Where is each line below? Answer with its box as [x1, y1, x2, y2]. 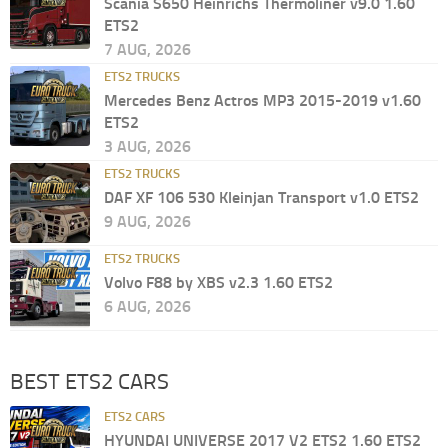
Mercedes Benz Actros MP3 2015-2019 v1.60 [104, 90, 421, 110]
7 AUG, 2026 [104, 39, 191, 59]
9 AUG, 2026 [104, 211, 191, 231]
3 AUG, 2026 [104, 136, 191, 156]
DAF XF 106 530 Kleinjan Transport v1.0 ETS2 [104, 187, 419, 207]
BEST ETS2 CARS [10, 368, 169, 395]
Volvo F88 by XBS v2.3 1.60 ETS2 [104, 272, 333, 292]
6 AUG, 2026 [104, 296, 191, 316]
